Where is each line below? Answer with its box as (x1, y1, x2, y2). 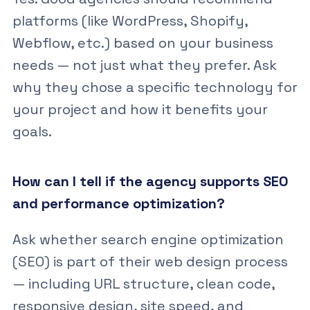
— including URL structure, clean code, (12, 274, 275, 293)
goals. (12, 122, 52, 140)
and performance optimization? (12, 194, 225, 212)
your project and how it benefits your (12, 100, 268, 118)
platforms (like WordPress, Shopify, (12, 11, 248, 30)
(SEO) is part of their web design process (12, 252, 288, 271)
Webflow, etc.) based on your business (12, 33, 273, 52)
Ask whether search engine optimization (12, 230, 284, 248)
